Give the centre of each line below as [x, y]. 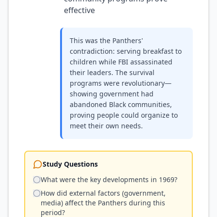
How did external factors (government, [103, 193]
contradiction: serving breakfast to [126, 51]
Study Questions [70, 164]
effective [79, 10]
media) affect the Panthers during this [103, 203]
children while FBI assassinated [121, 62]
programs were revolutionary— [121, 83]
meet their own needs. [106, 126]
